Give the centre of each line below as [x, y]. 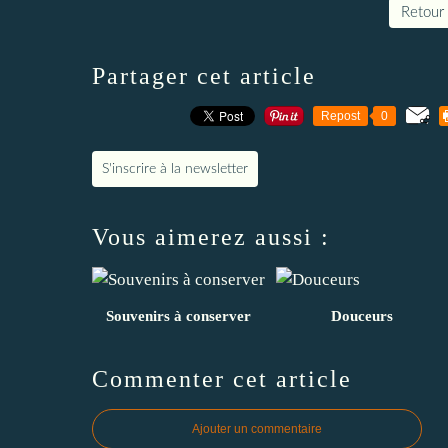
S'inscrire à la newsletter [175, 168]
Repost [340, 115]
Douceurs [362, 315]
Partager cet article [204, 75]
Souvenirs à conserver [179, 315]
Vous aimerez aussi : [211, 236]
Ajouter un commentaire [257, 428]
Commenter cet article [222, 378]
